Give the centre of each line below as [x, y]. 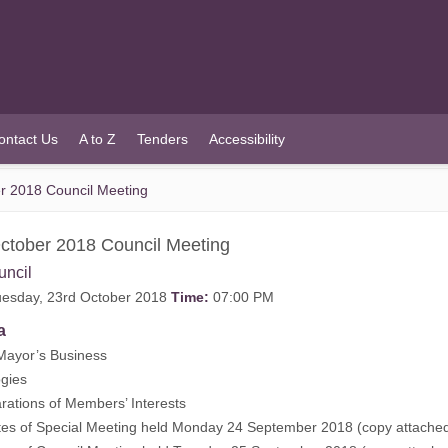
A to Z [97, 138]
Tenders [162, 138]
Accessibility [246, 138]
